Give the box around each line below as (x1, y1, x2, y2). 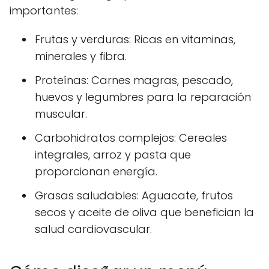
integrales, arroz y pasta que (35, 147, 191, 162)
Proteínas (35, 72, 86, 88)
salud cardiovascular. (35, 221, 152, 237)
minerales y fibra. (35, 48, 127, 64)
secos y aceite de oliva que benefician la (35, 204, 254, 220)
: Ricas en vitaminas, (129, 31, 235, 47)
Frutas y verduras (35, 31, 129, 47)
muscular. (35, 106, 87, 121)
